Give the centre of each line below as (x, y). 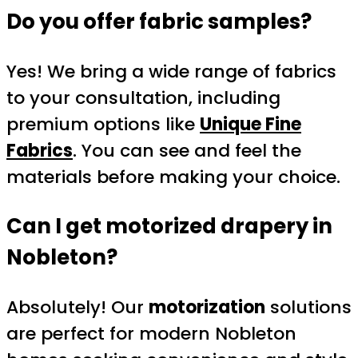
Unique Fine (251, 125)
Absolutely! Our (78, 307)
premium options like (103, 125)
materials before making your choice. (173, 177)
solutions (308, 307)
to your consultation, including (143, 98)
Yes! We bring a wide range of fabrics (171, 72)
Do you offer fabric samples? (159, 22)
